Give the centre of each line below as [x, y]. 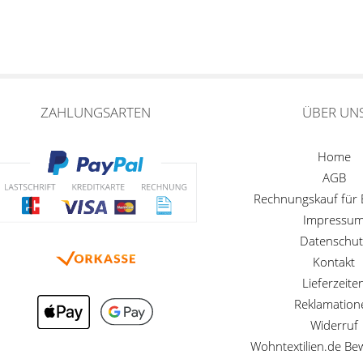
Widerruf [334, 325]
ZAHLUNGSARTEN [95, 112]
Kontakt [334, 261]
